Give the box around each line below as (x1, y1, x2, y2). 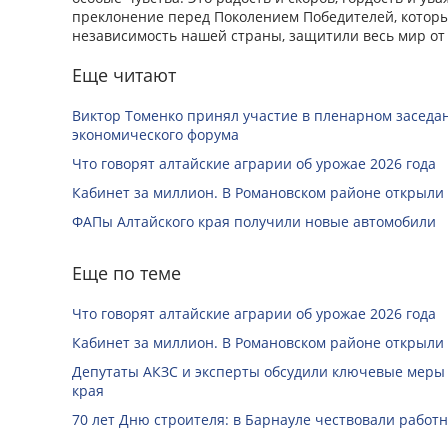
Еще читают (72, 63, 176, 88)
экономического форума (72, 125, 239, 145)
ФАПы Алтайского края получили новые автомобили (72, 212, 436, 232)
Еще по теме (72, 261, 181, 286)
